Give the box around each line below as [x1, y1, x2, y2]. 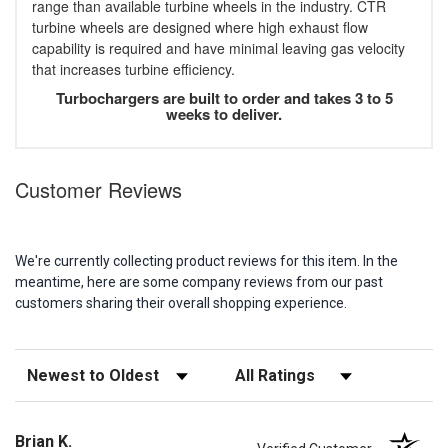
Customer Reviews [15, 175, 182, 205]
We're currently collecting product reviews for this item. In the [15, 253, 398, 270]
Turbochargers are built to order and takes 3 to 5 [55, 87, 393, 110]
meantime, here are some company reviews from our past [15, 274, 383, 291]
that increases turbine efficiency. [32, 59, 235, 80]
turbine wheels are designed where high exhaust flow [32, 17, 368, 38]
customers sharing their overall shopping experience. [15, 295, 347, 312]
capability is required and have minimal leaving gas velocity [32, 38, 405, 59]
